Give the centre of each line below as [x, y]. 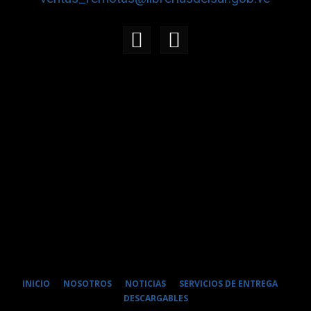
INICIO [36, 284]
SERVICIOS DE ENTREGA [228, 284]
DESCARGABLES [155, 299]
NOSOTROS [87, 284]
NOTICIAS [145, 284]
